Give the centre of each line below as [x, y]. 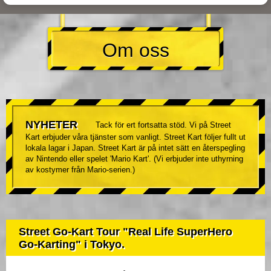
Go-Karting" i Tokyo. [72, 245]
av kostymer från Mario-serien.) [80, 170]
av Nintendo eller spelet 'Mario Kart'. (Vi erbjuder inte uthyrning [134, 159]
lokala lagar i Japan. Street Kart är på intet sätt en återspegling [135, 148]
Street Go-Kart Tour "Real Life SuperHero [126, 232]
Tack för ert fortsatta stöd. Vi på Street [163, 125]
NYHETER [51, 125]
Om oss [135, 51]
